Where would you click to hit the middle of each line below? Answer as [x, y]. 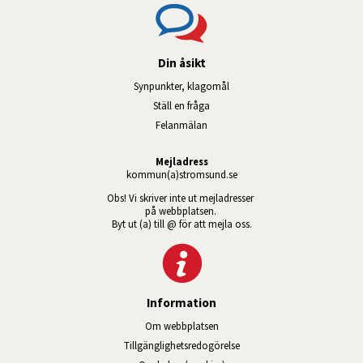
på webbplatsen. [181, 210]
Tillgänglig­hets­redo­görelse [181, 346]
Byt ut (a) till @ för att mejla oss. [181, 223]
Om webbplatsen [181, 326]
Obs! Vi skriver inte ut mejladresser [181, 197]
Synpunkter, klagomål [181, 86]
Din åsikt [181, 63]
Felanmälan [181, 125]
